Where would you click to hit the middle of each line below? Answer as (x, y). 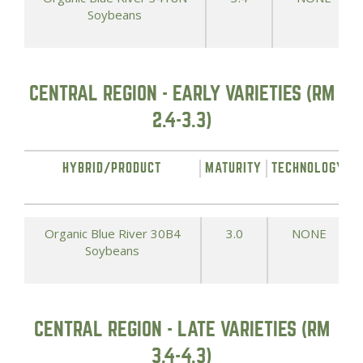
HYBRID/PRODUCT (112, 168)
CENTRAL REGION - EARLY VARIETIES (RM (181, 94)
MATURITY (233, 168)
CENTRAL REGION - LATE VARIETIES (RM (181, 329)
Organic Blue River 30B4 (112, 233)
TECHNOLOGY (308, 168)
